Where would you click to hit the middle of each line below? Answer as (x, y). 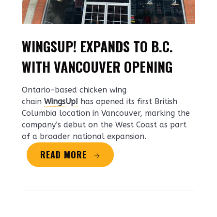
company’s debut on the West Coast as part (104, 125)
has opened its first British (128, 102)
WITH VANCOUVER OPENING (97, 67)
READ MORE (63, 155)
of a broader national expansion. (84, 137)
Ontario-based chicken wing (74, 90)
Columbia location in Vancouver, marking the (106, 113)
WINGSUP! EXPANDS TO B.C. (97, 46)
